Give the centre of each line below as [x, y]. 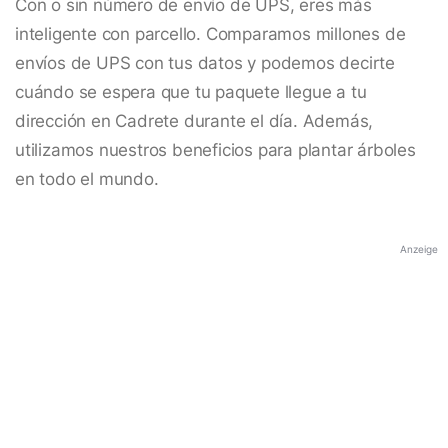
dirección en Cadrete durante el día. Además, [194, 121]
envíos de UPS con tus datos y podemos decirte [205, 63]
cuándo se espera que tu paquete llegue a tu [191, 92]
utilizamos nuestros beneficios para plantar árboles [215, 150]
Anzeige [419, 249]
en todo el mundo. [87, 179]
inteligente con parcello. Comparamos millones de [210, 34]
